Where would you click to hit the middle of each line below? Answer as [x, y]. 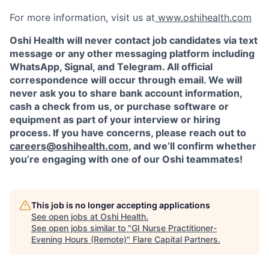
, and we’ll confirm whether [192, 146]
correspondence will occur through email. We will [126, 80]
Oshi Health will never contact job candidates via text [134, 41]
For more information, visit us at [82, 18]
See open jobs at [66, 217]
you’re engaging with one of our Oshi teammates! [126, 159]
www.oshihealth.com [203, 18]
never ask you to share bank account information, [126, 93]
